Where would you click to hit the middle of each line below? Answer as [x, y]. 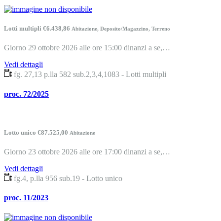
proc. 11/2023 [26, 198]
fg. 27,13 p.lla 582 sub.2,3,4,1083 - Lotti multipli [90, 74]
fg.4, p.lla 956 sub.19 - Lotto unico [68, 179]
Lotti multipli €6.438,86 [38, 29]
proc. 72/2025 [26, 94]
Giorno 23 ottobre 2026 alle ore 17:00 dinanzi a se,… [87, 152]
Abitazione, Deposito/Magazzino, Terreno [121, 29]
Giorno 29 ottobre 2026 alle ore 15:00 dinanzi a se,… [87, 48]
